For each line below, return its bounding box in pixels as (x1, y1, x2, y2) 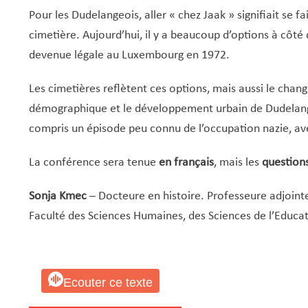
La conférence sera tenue (28, 155, 159, 169)
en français (158, 155, 214, 169)
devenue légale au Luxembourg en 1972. (28, 48, 230, 62)
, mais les (213, 155, 262, 169)
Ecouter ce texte (63, 275, 153, 289)
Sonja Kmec (28, 189, 87, 203)
